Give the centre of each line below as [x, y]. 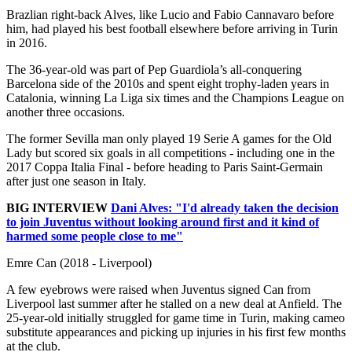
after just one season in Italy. [76, 181]
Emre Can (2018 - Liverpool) [79, 262]
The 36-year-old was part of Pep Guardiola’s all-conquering [154, 69]
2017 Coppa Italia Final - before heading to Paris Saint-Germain [165, 167]
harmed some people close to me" [95, 236]
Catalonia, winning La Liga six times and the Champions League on [175, 97]
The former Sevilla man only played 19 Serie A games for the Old [169, 138]
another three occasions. [66, 112]
